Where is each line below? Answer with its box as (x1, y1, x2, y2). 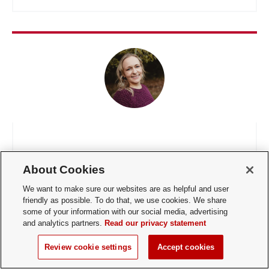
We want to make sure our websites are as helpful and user (23, 184, 229, 193)
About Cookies (23, 163, 106, 176)
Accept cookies (157, 243, 215, 252)
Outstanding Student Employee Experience (28, 176, 211, 187)
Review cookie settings (44, 243, 131, 252)
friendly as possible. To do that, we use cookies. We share (23, 196, 227, 205)
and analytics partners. (23, 219, 105, 228)
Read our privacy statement (104, 219, 207, 228)
